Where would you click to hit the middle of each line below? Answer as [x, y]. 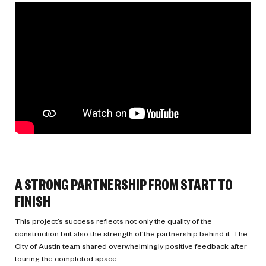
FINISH [34, 201]
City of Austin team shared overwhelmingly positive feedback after [131, 246]
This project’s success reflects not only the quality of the [113, 221]
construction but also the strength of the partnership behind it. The [131, 234]
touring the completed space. [67, 259]
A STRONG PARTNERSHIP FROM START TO [124, 184]
